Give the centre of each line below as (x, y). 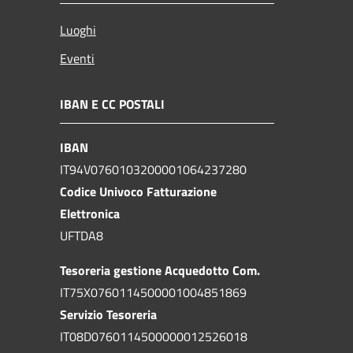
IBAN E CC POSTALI (112, 104)
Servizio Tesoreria (108, 314)
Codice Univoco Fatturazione (138, 191)
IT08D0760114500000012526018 (154, 336)
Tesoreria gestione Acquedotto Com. (160, 270)
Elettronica (90, 213)
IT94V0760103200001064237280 (153, 169)
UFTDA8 (82, 235)
